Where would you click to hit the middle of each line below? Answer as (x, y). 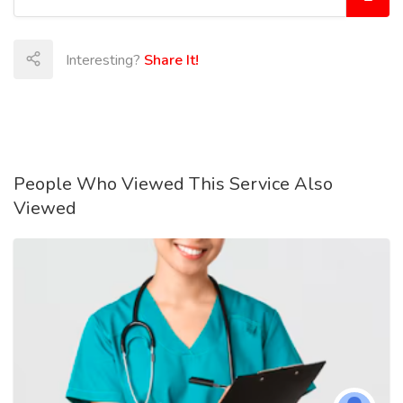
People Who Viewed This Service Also (173, 184)
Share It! (171, 60)
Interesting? (105, 60)
